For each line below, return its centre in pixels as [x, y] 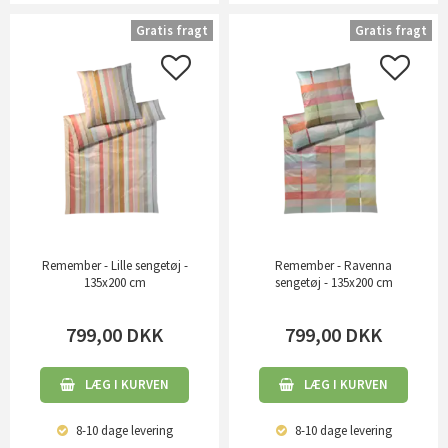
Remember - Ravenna [333, 265]
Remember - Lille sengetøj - [114, 265]
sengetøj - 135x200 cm [333, 282]
